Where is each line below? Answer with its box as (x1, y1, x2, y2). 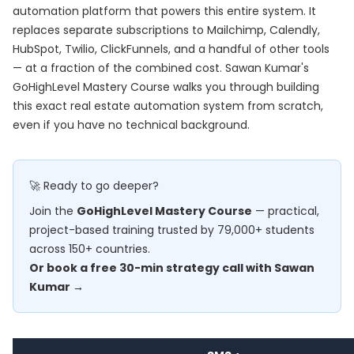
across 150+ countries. (29, 241, 150, 257)
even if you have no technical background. (13, 117, 250, 133)
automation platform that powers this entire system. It (13, 3, 316, 19)
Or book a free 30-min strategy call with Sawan (29, 260, 314, 276)
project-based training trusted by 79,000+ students (29, 222, 314, 238)
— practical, (252, 203, 319, 219)
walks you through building (170, 79, 319, 95)
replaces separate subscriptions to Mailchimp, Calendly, (13, 22, 320, 38)
